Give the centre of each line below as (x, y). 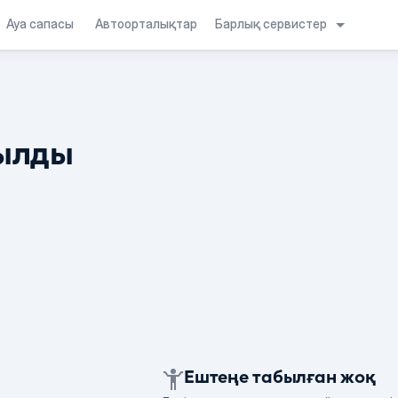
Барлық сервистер (272, 23)
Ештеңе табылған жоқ (280, 377)
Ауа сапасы (40, 24)
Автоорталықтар (146, 24)
